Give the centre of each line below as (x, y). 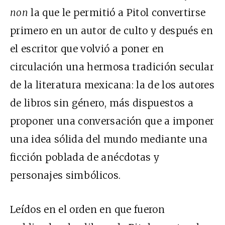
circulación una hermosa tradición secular (112, 67)
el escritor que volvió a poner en (87, 49)
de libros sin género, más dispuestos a (102, 103)
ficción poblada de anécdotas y (85, 157)
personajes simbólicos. (66, 176)
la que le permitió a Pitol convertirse (117, 13)
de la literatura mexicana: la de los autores (113, 85)
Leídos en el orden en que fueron (87, 210)
